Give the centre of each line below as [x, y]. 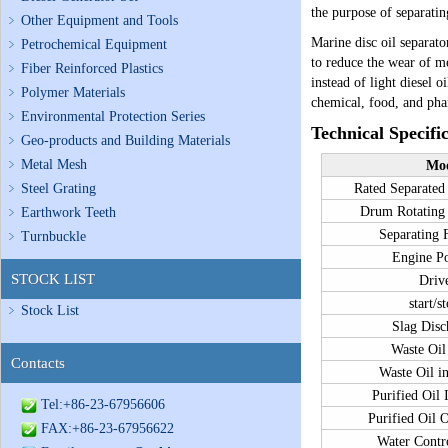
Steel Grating [58, 188]
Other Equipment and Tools [99, 20]
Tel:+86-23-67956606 [101, 404]
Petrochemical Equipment [94, 44]
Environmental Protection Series [113, 116]
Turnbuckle [53, 236]
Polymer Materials [73, 92]
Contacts [38, 363]
